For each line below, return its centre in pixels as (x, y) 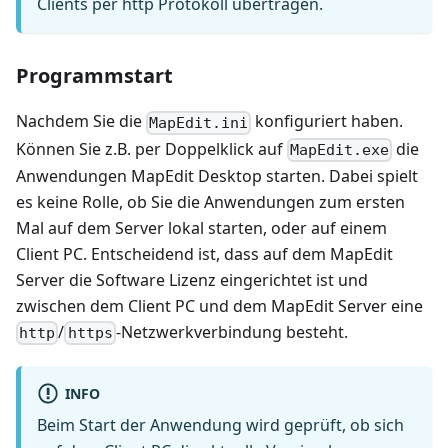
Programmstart (94, 76)
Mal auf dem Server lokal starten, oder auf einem (201, 227)
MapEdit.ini (199, 122)
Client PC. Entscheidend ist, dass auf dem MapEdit (204, 253)
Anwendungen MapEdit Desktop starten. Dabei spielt (217, 175)
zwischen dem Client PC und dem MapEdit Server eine (219, 305)
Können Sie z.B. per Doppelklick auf (151, 148)
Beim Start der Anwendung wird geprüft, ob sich (220, 425)
